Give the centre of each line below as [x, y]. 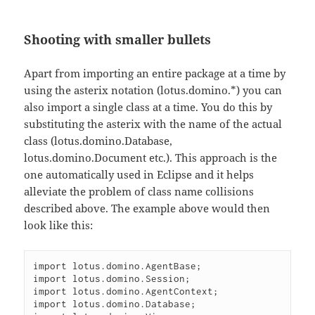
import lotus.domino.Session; [112, 279]
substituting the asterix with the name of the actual [153, 124]
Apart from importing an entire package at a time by [155, 73]
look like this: [59, 225]
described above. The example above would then [147, 208]
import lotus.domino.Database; [115, 304]
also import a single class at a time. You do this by [148, 107]
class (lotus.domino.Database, [98, 141]
